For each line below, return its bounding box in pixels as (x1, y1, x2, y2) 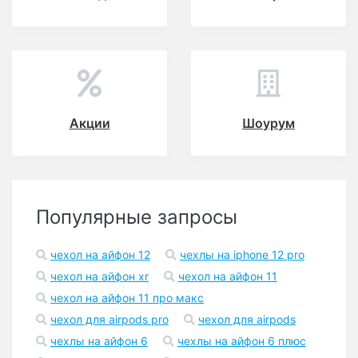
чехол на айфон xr (50, 269, 149, 283)
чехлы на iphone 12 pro (180, 248, 304, 261)
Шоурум (242, 115, 295, 131)
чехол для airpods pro (50, 312, 169, 326)
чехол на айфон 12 (50, 248, 150, 261)
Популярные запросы (36, 205, 237, 229)
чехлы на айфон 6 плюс (177, 334, 306, 348)
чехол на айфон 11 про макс (50, 291, 204, 304)
